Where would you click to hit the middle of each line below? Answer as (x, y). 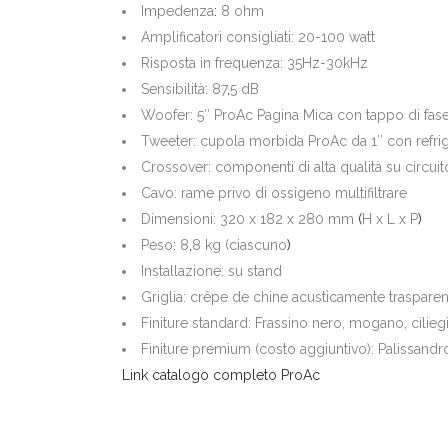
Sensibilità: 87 (184, 88)
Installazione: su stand (211, 270)
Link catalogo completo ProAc (221, 374)
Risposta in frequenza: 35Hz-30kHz (254, 62)
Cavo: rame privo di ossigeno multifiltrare (274, 192)
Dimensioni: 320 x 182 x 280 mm (249, 218)
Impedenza (177, 10)
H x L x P (390, 218)
